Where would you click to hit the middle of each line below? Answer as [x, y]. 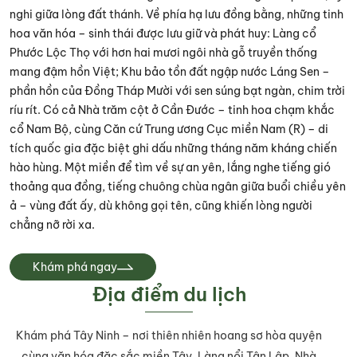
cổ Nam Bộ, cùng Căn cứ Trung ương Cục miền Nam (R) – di [169, 129]
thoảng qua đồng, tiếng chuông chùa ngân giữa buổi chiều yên [178, 186]
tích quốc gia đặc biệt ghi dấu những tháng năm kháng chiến [173, 148]
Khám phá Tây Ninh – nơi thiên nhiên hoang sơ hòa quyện [169, 335]
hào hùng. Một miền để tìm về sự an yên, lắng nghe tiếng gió [170, 167]
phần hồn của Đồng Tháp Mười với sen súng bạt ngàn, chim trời [177, 91]
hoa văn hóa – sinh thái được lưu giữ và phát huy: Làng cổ [163, 33]
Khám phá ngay [75, 267]
